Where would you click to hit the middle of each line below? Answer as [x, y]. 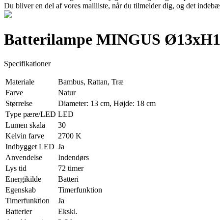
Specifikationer [27, 63]
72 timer [71, 168]
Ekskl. [68, 211]
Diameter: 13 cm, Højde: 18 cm [107, 103]
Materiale [20, 82]
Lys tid [16, 168]
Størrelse [19, 103]
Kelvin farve [25, 136]
